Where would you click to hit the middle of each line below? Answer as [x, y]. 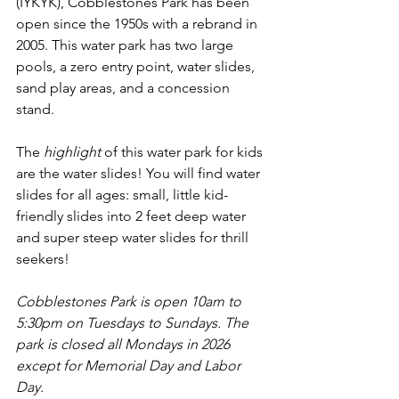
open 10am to [199, 301]
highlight [72, 152]
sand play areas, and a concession [125, 88]
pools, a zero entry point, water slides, [137, 66]
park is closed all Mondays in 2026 [125, 344]
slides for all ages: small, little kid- [122, 195]
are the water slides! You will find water [140, 173]
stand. [37, 109]
